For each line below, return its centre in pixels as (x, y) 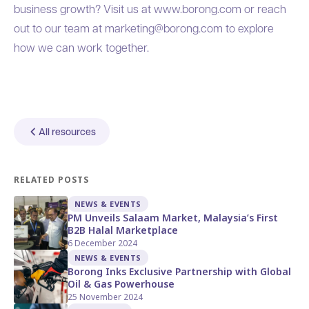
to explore (248, 28)
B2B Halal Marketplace (123, 230)
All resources (67, 131)
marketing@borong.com (164, 28)
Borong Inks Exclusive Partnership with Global (179, 271)
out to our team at (59, 28)
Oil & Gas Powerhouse (121, 283)
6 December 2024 (102, 243)
